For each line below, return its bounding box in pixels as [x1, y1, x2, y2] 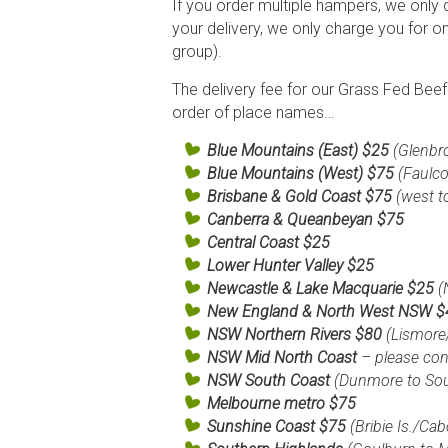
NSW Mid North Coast [207, 347, 357, 367]
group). [172, 41, 222, 61]
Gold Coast [285, 186, 361, 206]
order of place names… [172, 102, 334, 122]
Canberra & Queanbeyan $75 [207, 209, 404, 229]
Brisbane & [207, 186, 281, 206]
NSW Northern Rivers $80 [207, 324, 382, 344]
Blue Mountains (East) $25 [207, 140, 393, 160]
